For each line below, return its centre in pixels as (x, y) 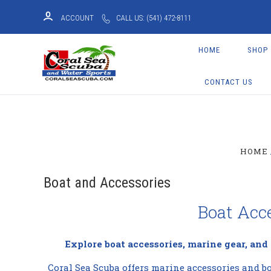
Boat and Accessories (107, 183)
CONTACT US (229, 82)
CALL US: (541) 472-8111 (154, 18)
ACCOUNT (77, 18)
